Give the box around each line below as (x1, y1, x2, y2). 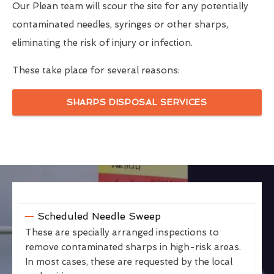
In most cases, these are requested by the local (25, 256, 232, 268)
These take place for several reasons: (12, 65, 180, 76)
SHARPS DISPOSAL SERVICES (67, 97, 207, 108)
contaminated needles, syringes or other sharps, (12, 19, 228, 31)
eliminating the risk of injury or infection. (12, 37, 193, 49)
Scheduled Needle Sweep (37, 210, 161, 223)
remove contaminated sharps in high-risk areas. (25, 242, 241, 253)
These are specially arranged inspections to (25, 227, 219, 239)
